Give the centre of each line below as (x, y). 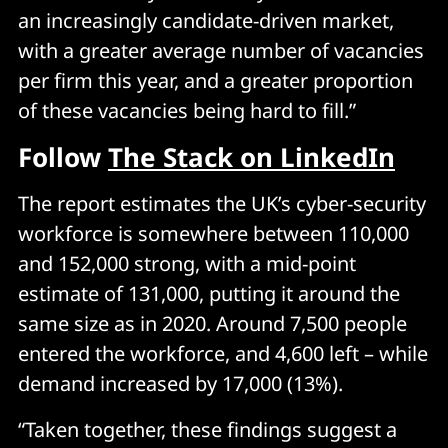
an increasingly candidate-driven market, (206, 20)
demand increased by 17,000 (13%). (180, 383)
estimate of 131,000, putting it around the (209, 293)
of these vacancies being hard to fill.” (187, 110)
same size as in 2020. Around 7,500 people (212, 323)
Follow (63, 156)
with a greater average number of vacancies (221, 50)
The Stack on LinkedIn (251, 156)
